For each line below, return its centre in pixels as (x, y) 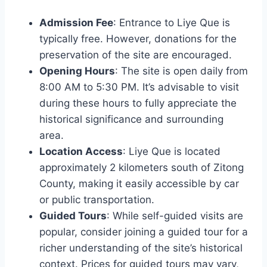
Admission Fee (76, 22)
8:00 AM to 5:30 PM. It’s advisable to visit (139, 87)
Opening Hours (77, 71)
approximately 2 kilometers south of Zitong (142, 167)
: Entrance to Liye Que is (172, 22)
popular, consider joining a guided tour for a (144, 232)
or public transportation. (97, 199)
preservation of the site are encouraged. (136, 55)
